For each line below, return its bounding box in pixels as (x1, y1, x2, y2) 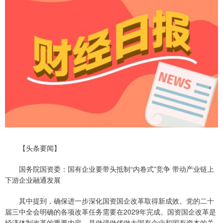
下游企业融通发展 (5, 175, 61, 185)
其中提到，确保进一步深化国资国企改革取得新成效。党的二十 (5, 196, 214, 206)
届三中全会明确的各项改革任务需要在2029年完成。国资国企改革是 (5, 207, 216, 217)
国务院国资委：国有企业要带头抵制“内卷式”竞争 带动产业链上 (5, 164, 214, 174)
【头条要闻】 (5, 143, 61, 153)
